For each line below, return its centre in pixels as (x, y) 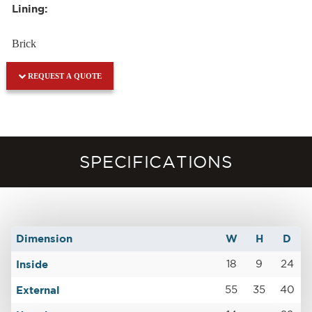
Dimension (45, 239)
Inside (32, 264)
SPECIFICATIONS (156, 161)
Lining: (29, 8)
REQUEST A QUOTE (63, 76)
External (38, 290)
